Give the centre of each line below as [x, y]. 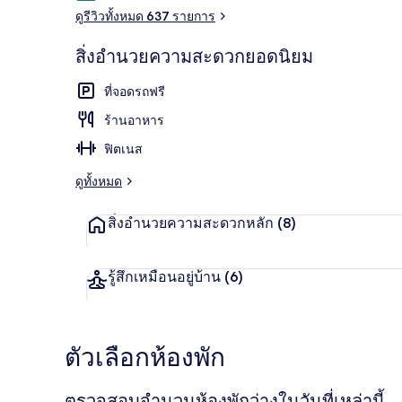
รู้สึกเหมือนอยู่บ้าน [166, 276]
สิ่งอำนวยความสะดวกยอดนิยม [194, 56]
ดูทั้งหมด [99, 181]
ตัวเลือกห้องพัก [145, 358]
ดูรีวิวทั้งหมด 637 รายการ [145, 16]
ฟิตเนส [123, 149]
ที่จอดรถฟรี [135, 91]
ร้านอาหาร [134, 120]
